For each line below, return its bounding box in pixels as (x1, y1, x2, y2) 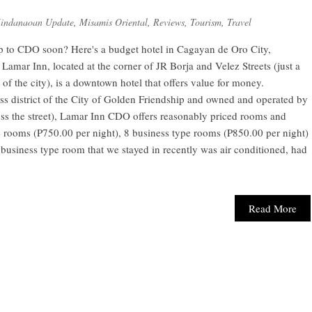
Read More (249, 201, 297, 215)
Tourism (190, 15, 221, 29)
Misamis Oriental (79, 15, 148, 29)
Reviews (153, 15, 185, 29)
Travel (227, 15, 251, 29)
